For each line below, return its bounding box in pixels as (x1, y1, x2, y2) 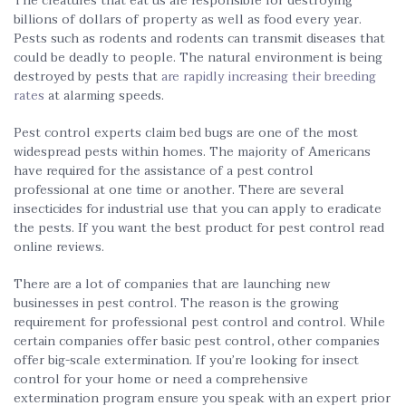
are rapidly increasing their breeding (161, 66, 376, 87)
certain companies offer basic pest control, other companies (14, 331, 380, 352)
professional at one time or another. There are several (14, 179, 344, 200)
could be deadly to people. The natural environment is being (14, 47, 382, 68)
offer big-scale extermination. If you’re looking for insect (14, 350, 359, 371)
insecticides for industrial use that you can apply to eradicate (14, 198, 382, 219)
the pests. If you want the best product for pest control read (14, 217, 384, 238)
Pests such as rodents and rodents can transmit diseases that (14, 28, 385, 49)
